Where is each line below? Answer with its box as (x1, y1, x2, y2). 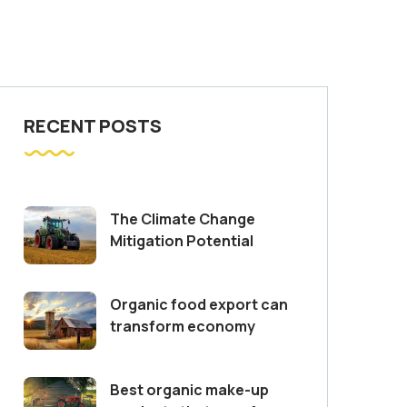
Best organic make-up (110, 380, 269, 400)
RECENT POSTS (24, 114, 162, 138)
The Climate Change (110, 209, 255, 229)
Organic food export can (110, 294, 288, 314)
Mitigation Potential (110, 231, 253, 251)
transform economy (110, 316, 255, 336)
